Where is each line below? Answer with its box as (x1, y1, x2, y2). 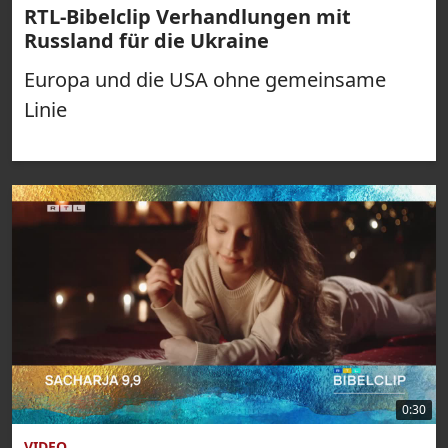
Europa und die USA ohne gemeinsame (24, 66, 386, 93)
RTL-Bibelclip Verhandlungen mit (24, 3, 351, 30)
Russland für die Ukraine (24, 27, 269, 54)
